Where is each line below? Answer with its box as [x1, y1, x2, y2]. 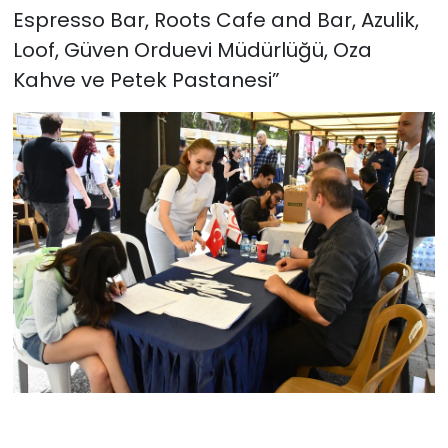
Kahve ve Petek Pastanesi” [12, 65, 280, 94]
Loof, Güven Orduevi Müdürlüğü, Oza [12, 35, 372, 64]
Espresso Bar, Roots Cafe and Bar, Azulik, [12, 5, 419, 34]
